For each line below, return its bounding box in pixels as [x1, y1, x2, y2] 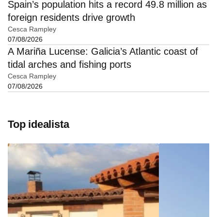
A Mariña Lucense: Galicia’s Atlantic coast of [8, 46, 198, 57]
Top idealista [8, 118, 69, 131]
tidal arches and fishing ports [8, 59, 131, 70]
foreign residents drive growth [8, 12, 135, 23]
